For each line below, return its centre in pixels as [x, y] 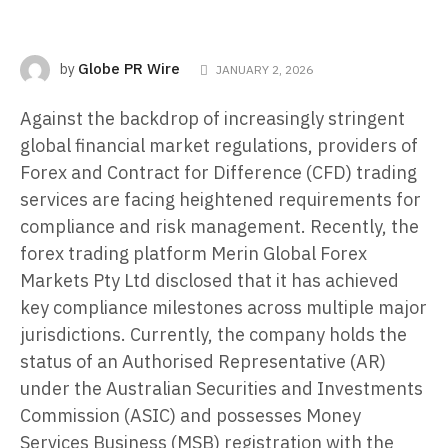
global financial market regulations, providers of [219, 146]
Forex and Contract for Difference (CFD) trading [218, 173]
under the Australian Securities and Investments [221, 389]
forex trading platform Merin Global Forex [193, 254]
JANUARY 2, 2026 [264, 70]
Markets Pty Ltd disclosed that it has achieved [209, 281]
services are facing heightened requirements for [220, 200]
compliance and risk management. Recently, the [219, 227]
